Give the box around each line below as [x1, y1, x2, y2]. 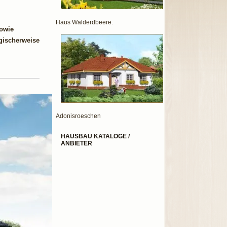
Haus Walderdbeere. [56, 19, 113, 26]
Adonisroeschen [56, 112, 101, 120]
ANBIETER [61, 140, 92, 147]
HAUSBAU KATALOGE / [61, 133, 130, 140]
